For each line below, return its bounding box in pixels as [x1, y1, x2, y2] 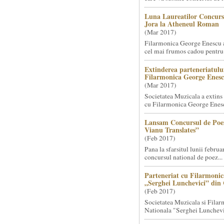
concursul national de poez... [144, 152, 222, 161]
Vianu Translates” [144, 124, 199, 135]
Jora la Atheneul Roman [144, 18, 219, 29]
